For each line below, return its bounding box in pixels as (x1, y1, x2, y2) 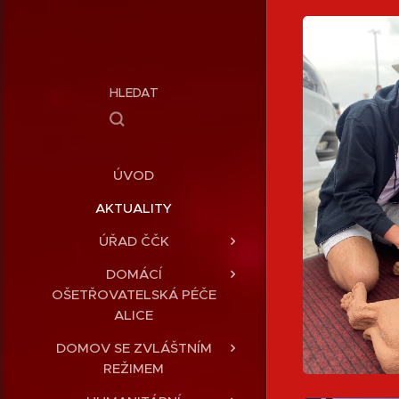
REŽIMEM (103, 359, 164, 377)
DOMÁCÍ (105, 265, 162, 282)
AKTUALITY (95, 199, 172, 216)
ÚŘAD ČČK (98, 232, 169, 249)
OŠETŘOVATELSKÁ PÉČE (51, 285, 216, 303)
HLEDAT (109, 84, 159, 101)
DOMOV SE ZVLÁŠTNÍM (55, 338, 212, 356)
